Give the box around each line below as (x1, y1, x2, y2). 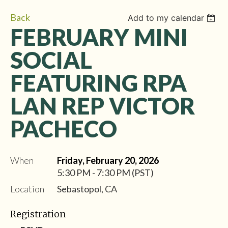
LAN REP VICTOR (10, 92, 195, 120)
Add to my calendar (128, 12, 205, 23)
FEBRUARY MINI (10, 23, 188, 51)
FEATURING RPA (10, 69, 187, 97)
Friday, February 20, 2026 (57, 154, 159, 166)
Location (10, 183, 44, 194)
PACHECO (10, 115, 117, 142)
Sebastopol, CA (57, 183, 117, 194)
